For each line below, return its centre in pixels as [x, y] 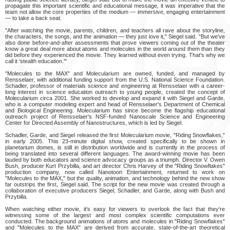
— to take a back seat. [33, 18]
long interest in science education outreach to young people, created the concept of [115, 92]
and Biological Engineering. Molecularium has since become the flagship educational [115, 110]
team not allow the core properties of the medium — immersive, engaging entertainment [115, 12]
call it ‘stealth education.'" [36, 61]
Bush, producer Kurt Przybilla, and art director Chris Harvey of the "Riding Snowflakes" [115, 166]
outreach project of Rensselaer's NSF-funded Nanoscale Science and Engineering [115, 116]
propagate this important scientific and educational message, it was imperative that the [115, 5]
